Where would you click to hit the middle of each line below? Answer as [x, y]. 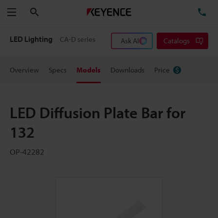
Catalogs [177, 41]
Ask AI [130, 41]
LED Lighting [32, 39]
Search [50, 12]
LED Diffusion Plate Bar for [98, 112]
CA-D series [78, 39]
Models [89, 70]
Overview [24, 70]
